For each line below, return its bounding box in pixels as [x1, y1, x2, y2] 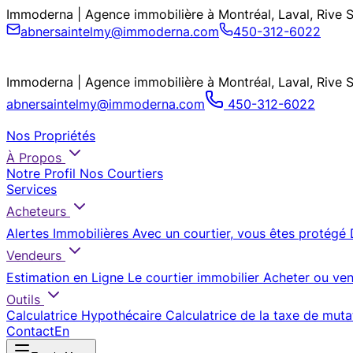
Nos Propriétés [6, 128, 95, 143]
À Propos [6, 150, 61, 165]
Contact [6, 323, 54, 339]
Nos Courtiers [80, 165, 163, 181]
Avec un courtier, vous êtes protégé [132, 225, 346, 241]
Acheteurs [6, 203, 66, 219]
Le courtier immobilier [128, 269, 259, 285]
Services [6, 181, 57, 197]
